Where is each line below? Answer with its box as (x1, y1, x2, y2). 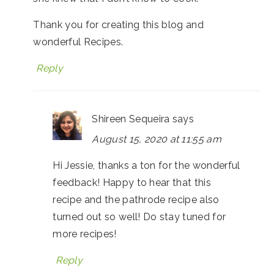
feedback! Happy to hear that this (53, 176, 211, 188)
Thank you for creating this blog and (33, 18, 204, 31)
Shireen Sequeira (92, 113, 170, 125)
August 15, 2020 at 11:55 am (92, 133, 222, 145)
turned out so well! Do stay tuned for (53, 210, 226, 223)
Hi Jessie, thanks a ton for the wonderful (53, 159, 240, 171)
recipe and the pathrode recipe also (53, 193, 220, 206)
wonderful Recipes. (33, 35, 124, 48)
